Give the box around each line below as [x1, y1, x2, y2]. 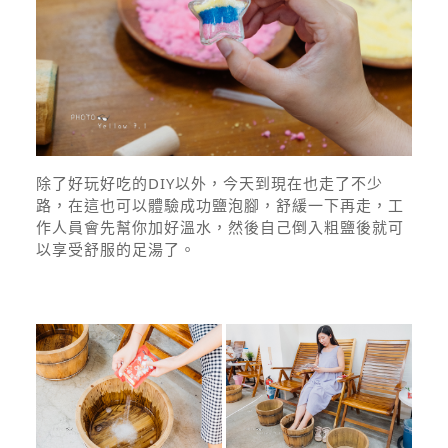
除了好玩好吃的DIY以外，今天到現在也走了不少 [36, 173, 383, 193]
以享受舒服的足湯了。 [36, 239, 196, 259]
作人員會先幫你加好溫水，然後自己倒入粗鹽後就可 [36, 217, 404, 237]
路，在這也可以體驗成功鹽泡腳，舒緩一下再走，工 [36, 195, 404, 215]
